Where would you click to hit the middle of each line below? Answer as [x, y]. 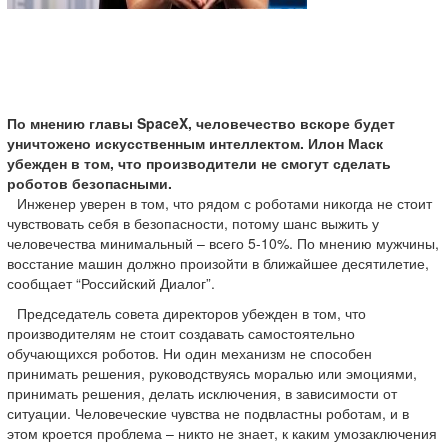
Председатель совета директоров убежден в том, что [191, 313]
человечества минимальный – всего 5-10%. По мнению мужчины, [223, 243]
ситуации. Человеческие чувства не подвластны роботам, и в [208, 413]
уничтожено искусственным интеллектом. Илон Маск [195, 143]
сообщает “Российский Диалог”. [111, 283]
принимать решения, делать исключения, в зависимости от [202, 393]
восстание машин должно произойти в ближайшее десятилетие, [218, 263]
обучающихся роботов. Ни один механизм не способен [189, 353]
